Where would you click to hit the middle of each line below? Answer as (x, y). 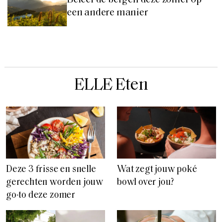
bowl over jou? (145, 183)
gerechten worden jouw (55, 183)
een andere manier (108, 13)
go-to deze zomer (41, 196)
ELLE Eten (111, 86)
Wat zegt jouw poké (157, 170)
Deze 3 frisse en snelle (51, 170)
